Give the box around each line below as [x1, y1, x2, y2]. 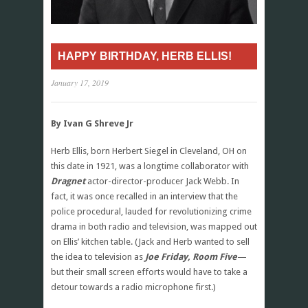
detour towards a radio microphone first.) [51, 281, 216, 292]
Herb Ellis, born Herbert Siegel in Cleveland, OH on [51, 145, 247, 156]
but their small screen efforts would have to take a [51, 266, 247, 277]
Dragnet [51, 175, 85, 186]
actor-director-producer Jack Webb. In [85, 175, 239, 186]
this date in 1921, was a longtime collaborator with [51, 160, 249, 171]
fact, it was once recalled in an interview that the [51, 190, 238, 201]
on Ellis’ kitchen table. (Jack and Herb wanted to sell [51, 236, 250, 247]
